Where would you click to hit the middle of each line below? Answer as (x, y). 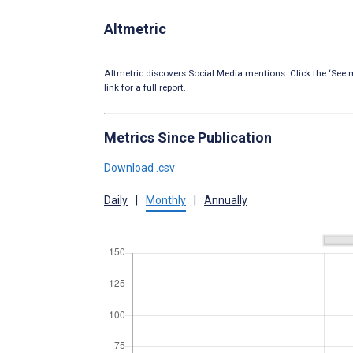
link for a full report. (145, 88)
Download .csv (139, 168)
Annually (226, 201)
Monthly (166, 201)
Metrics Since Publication (188, 138)
